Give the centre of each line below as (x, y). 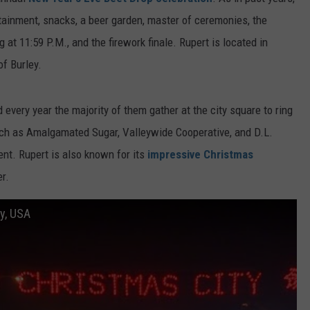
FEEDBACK (162, 7)
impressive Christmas (199, 155)
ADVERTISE (163, 42)
